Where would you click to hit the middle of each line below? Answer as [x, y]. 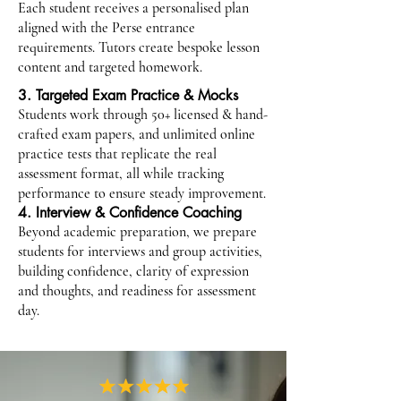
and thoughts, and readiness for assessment [137, 291]
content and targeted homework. [110, 67]
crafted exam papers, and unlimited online [137, 134]
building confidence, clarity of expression [133, 271]
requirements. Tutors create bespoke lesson [139, 47]
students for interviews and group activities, [140, 252]
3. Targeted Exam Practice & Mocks [128, 95]
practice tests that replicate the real [117, 154]
